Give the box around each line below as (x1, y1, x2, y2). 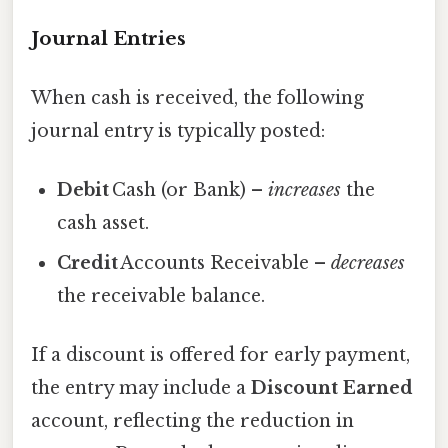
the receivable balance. (57, 285, 266, 308)
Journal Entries (31, 26, 186, 50)
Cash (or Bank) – (109, 179, 269, 202)
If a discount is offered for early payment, (31, 344, 410, 367)
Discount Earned (251, 377, 413, 400)
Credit (57, 252, 119, 275)
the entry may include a (31, 377, 251, 400)
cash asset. (57, 212, 150, 235)
